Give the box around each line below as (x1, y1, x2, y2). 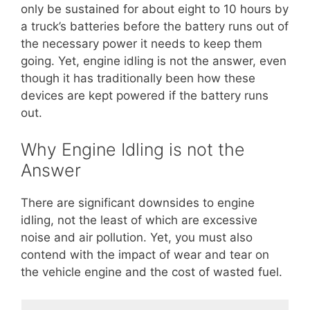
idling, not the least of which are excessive (21, 213, 257, 227)
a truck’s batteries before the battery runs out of (21, 19, 289, 33)
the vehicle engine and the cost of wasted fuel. (21, 265, 282, 279)
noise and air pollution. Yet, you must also (21, 230, 253, 244)
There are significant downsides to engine (21, 196, 255, 210)
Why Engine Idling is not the (21, 139, 245, 160)
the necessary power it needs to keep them (21, 36, 262, 51)
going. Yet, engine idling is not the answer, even (21, 53, 286, 68)
